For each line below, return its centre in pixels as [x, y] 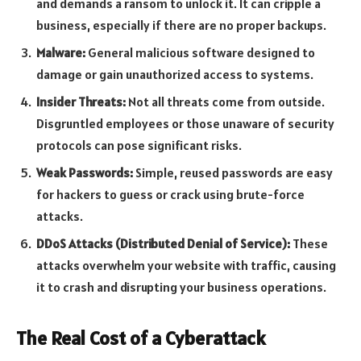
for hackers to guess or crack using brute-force [170, 194]
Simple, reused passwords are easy [233, 172]
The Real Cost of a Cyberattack [141, 338]
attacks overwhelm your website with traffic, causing [186, 265]
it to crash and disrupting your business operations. [181, 286]
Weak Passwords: [85, 172]
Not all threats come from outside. [225, 101]
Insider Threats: [81, 101]
